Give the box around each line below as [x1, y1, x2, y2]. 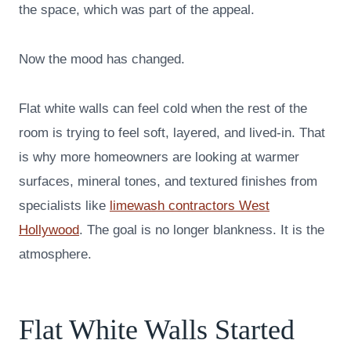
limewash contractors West [110, 198, 270, 214]
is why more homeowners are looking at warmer [19, 150, 299, 165]
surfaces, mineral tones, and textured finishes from [19, 174, 317, 190]
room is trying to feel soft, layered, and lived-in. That [19, 125, 325, 141]
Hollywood [19, 223, 79, 238]
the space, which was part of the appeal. [19, 2, 255, 18]
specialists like [19, 198, 110, 214]
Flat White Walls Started [19, 314, 295, 346]
